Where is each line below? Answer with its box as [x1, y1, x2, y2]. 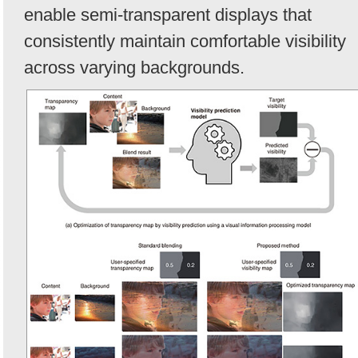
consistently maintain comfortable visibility [24, 30, 346, 51]
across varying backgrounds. [24, 57, 245, 78]
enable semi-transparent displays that [24, 4, 312, 25]
